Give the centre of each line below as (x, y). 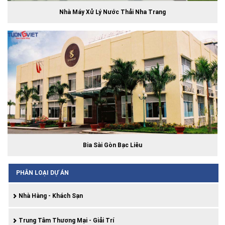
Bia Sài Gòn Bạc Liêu (113, 145)
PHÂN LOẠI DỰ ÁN (43, 173)
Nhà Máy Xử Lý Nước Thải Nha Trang (113, 12)
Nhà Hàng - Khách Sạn (50, 196)
